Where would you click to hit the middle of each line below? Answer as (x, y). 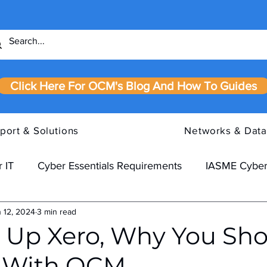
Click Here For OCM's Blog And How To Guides (133, 86)
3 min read (57, 211)
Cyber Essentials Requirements (110, 165)
